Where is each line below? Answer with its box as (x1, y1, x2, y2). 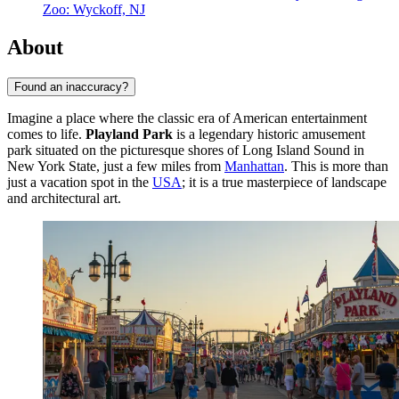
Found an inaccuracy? (14, 79, 128, 94)
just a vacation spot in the (7, 174, 152, 190)
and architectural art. (7, 190, 121, 206)
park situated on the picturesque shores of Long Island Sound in (7, 142, 364, 158)
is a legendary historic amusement (173, 126, 365, 142)
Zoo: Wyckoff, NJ (43, 2, 145, 18)
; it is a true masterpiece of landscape (182, 174, 387, 190)
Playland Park (85, 126, 173, 142)
